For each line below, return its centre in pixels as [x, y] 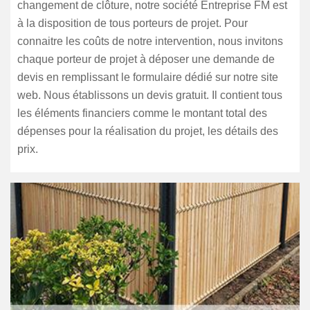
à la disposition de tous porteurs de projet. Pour [133, 23]
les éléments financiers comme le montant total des [142, 113]
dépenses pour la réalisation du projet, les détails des [148, 131]
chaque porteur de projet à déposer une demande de [146, 59]
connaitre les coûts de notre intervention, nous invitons [150, 41]
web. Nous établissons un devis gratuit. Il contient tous [150, 95]
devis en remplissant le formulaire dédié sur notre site [148, 77]
